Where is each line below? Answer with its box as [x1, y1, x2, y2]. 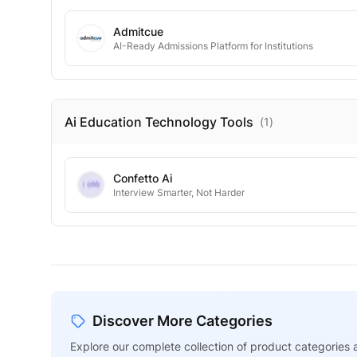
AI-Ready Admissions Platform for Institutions [113, 40, 313, 52]
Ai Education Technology [65, 114, 217, 130]
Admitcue [113, 25, 163, 38]
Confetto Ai [113, 171, 172, 185]
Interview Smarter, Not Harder [113, 186, 245, 198]
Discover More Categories [92, 312, 273, 329]
